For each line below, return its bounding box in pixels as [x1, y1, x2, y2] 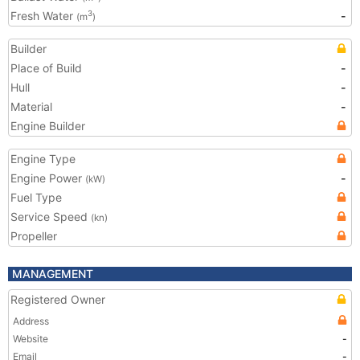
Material [10, 100, 52, 113]
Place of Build [10, 61, 82, 75]
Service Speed [10, 210, 91, 223]
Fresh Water [10, 9, 76, 22]
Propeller [10, 229, 57, 243]
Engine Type [10, 152, 76, 166]
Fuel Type [10, 190, 62, 204]
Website [13, 333, 48, 345]
